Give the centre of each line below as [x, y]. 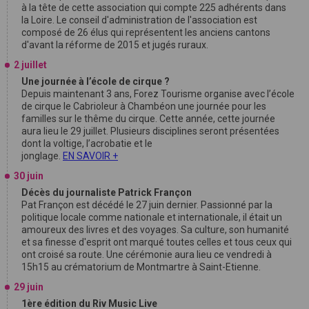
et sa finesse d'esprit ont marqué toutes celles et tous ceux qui [157, 242]
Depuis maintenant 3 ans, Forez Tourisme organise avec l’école [158, 94]
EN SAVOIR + [90, 156]
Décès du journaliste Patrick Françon [107, 193]
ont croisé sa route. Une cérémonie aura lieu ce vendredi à [147, 255]
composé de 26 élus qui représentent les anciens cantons [146, 33]
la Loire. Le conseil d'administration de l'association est [139, 20]
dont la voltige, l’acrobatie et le [87, 144]
